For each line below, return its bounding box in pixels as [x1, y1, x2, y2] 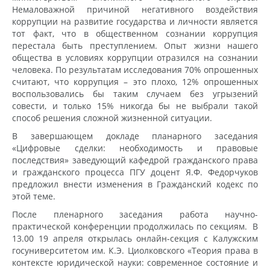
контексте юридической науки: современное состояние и [12, 256, 258, 268]
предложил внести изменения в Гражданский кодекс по [12, 178, 258, 190]
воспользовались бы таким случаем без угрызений [12, 87, 258, 99]
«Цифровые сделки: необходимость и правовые [12, 142, 258, 154]
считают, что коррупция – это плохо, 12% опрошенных [12, 75, 258, 87]
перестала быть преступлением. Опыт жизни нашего [12, 39, 258, 51]
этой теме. [12, 190, 55, 202]
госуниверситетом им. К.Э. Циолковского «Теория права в [12, 244, 258, 256]
